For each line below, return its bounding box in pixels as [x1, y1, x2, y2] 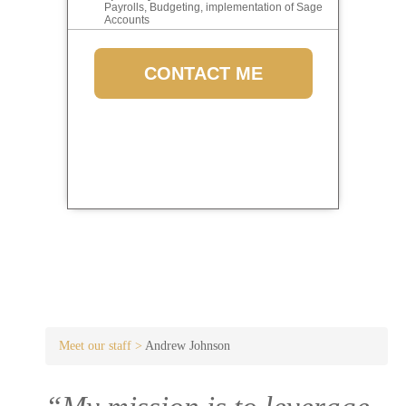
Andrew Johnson [145, 338, 230, 353]
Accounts [104, 14, 150, 27]
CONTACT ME [143, 63, 263, 84]
